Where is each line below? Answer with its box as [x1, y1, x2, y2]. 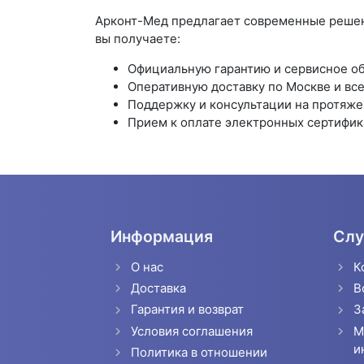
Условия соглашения [131, 323, 253, 339]
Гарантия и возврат [131, 301, 245, 318]
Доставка [131, 280, 187, 297]
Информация [110, 226, 213, 246]
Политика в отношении [131, 344, 268, 360]
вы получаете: [95, 31, 180, 47]
